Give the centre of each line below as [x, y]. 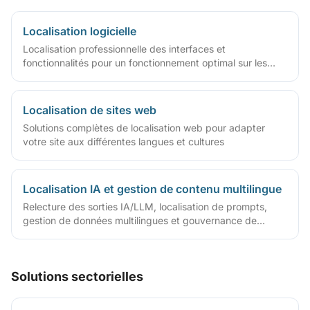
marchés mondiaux [66, 76]
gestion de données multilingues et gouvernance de [140, 220]
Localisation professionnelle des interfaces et [124, 49]
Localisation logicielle [80, 31]
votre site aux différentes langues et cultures [124, 142]
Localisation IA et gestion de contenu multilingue [152, 189]
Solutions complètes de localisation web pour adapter [144, 128]
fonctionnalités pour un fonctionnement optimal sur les [145, 63]
